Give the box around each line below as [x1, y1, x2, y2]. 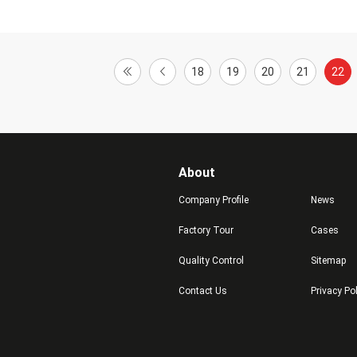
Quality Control [178, 255, 244, 266]
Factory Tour [178, 225, 233, 236]
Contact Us [178, 285, 227, 296]
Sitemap [310, 255, 346, 266]
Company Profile [178, 194, 249, 206]
